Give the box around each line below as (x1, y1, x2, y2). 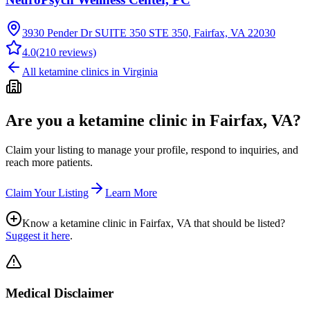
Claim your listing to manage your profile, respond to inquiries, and (6, 144, 298, 156)
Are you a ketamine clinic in (6, 111, 210, 130)
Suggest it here (6, 230, 70, 242)
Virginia (122, 66, 158, 78)
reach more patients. (6, 156, 93, 169)
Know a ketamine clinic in (22, 217, 140, 230)
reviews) (56, 46, 96, 59)
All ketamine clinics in (22, 66, 122, 78)
